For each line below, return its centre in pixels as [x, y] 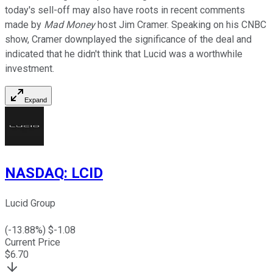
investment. [30, 69]
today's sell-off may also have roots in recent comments [125, 10]
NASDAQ [34, 173]
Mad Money [68, 25]
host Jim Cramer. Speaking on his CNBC [181, 25]
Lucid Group [30, 204]
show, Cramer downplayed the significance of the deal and [128, 40]
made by [23, 25]
